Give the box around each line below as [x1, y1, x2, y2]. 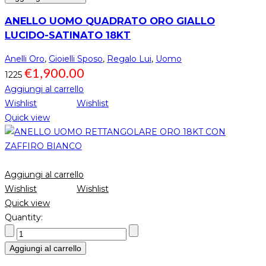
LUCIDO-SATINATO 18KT [5, 29, 131, 42]
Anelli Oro [5, 53, 45, 65]
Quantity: [5, 212, 43, 223]
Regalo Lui [107, 53, 151, 65]
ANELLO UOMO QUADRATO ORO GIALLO [5, 15, 215, 27]
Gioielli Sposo [49, 53, 103, 65]
